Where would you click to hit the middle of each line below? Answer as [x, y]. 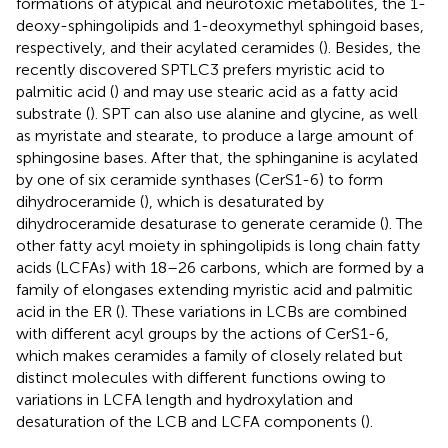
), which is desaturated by [234, 201]
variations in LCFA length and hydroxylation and [184, 399]
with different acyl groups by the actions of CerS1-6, [202, 333]
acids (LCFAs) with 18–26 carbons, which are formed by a [220, 267]
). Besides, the [372, 47]
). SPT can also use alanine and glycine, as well [254, 113]
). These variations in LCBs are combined [263, 311]
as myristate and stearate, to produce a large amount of [214, 135]
